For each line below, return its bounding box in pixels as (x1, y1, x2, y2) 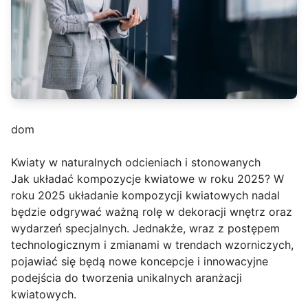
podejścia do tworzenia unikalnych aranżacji (11, 271, 242, 285)
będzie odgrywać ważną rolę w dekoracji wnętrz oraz (11, 205, 292, 219)
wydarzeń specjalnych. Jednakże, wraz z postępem (11, 221, 280, 236)
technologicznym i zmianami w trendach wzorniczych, (11, 238, 294, 252)
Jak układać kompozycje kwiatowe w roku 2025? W (11, 172, 284, 186)
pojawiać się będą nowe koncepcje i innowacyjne (11, 254, 268, 269)
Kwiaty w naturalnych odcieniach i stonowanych (11, 155, 261, 170)
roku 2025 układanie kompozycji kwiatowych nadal (11, 188, 280, 203)
